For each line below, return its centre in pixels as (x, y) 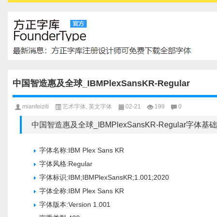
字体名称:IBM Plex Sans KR (82, 150)
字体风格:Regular (66, 163)
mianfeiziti (36, 106)
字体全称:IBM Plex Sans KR (82, 191)
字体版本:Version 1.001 (75, 204)
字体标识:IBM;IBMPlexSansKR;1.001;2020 (104, 177)
